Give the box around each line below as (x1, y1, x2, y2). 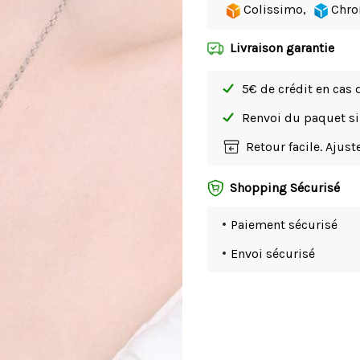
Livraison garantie (230, 40, 335, 56)
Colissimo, (240, 2, 307, 18)
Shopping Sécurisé (230, 180, 341, 196)
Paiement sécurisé (231, 217, 338, 233)
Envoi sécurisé (231, 246, 316, 262)
